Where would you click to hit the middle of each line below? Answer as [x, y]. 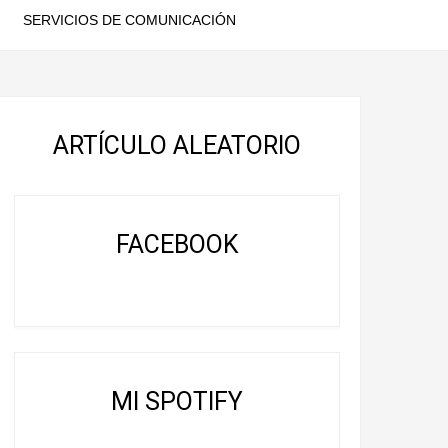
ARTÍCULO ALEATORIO [177, 145]
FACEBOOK [177, 244]
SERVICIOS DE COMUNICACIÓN [129, 20]
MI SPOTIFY [177, 401]
